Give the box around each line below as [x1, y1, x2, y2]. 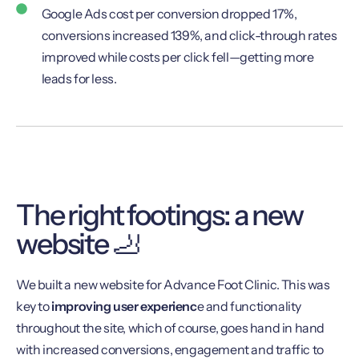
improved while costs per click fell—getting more [41, 49, 314, 66]
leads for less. [41, 71, 117, 87]
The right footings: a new [16, 197, 303, 233]
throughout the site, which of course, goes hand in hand [16, 320, 325, 337]
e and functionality [196, 298, 302, 315]
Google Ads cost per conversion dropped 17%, [41, 6, 297, 22]
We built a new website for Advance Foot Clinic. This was [16, 276, 330, 293]
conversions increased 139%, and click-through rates [41, 27, 337, 44]
